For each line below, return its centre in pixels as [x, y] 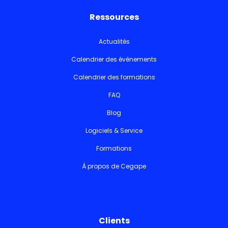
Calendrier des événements [114, 59]
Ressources [114, 17]
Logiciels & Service [114, 130]
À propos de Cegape [114, 166]
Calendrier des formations [114, 77]
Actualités [114, 41]
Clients [114, 220]
